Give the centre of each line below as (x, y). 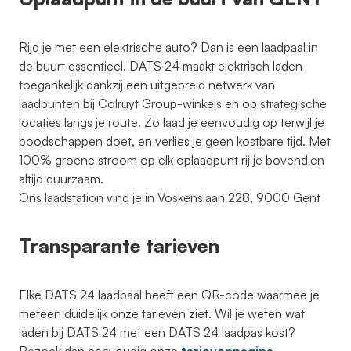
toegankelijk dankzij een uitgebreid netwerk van (147, 85)
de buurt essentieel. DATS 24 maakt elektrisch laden (161, 66)
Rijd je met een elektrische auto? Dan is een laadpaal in (168, 47)
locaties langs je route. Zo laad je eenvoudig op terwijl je (172, 122)
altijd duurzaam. (61, 179)
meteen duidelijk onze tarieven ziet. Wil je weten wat (162, 313)
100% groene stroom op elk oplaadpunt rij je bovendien (172, 160)
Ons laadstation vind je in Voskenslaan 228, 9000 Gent (170, 197)
